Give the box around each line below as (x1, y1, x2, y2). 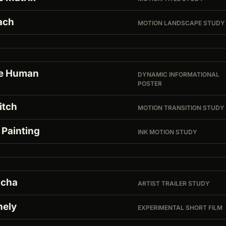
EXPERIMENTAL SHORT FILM (138, 204, 223, 212)
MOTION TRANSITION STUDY (138, 104, 225, 112)
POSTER (138, 80, 162, 88)
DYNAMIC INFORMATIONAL (138, 71, 220, 79)
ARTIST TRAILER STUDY (138, 180, 210, 188)
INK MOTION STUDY (138, 128, 198, 136)
